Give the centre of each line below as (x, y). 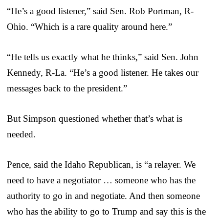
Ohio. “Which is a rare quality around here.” (89, 26)
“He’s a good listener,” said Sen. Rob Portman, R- (100, 11)
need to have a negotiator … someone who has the (101, 180)
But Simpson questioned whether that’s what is (95, 118)
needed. (21, 134)
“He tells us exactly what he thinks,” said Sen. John (103, 57)
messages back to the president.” (67, 88)
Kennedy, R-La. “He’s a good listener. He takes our (103, 72)
